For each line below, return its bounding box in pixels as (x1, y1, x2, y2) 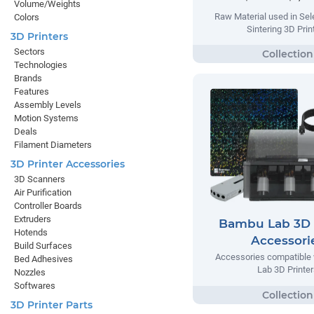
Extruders (14, 214, 51, 224)
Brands (14, 73, 42, 83)
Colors (14, 12, 39, 22)
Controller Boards (14, 200, 82, 211)
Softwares (14, 280, 55, 291)
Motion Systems (14, 113, 78, 123)
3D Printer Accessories (11, 158, 125, 170)
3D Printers (11, 30, 68, 43)
